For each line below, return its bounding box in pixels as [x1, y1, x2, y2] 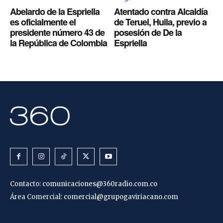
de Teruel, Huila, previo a [114, 15, 207, 28]
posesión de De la [114, 25, 182, 39]
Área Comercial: [10, 192, 64, 201]
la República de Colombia [10, 36, 107, 49]
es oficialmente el [10, 15, 76, 28]
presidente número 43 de [10, 25, 105, 39]
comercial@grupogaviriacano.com [64, 192, 178, 201]
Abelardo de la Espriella [10, 4, 100, 18]
